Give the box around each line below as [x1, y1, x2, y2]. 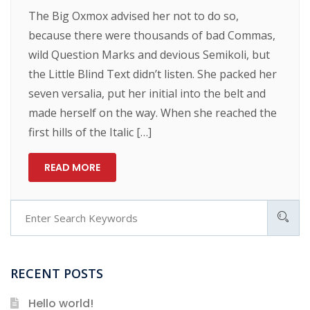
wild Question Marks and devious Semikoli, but [28, 46, 271, 62]
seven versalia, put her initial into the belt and [28, 85, 266, 101]
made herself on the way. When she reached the [28, 104, 277, 120]
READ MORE [44, 160, 101, 174]
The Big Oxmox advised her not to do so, [28, 8, 239, 24]
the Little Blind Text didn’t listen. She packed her [28, 66, 277, 82]
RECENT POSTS [10, 265, 103, 282]
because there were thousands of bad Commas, [28, 27, 276, 43]
